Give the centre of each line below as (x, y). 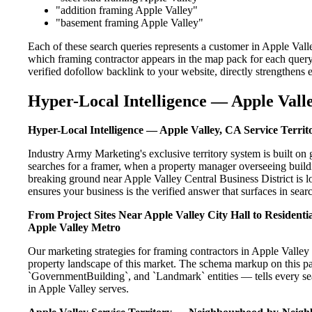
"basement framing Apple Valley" (130, 22)
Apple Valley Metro (74, 228)
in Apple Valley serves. (78, 289)
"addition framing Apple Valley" (127, 10)
